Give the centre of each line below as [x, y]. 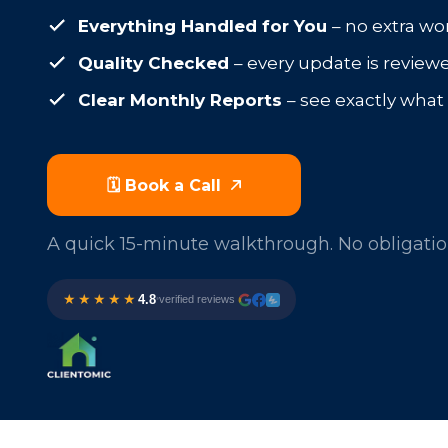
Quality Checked [155, 63]
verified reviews [197, 299]
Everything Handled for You [204, 26]
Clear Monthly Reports [182, 100]
